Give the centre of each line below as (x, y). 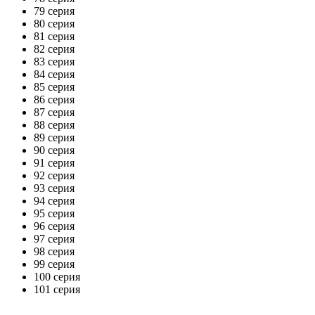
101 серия (57, 289)
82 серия (54, 49)
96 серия (54, 226)
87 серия (54, 112)
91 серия (54, 162)
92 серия (54, 175)
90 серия (54, 150)
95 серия (54, 213)
